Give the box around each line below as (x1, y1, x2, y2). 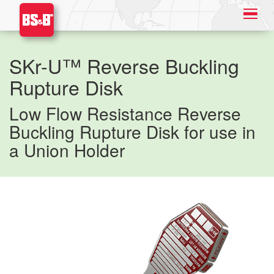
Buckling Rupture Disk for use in (9, 119, 256, 144)
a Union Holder (9, 138, 125, 162)
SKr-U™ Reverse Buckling (9, 51, 239, 80)
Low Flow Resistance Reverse (9, 101, 241, 125)
